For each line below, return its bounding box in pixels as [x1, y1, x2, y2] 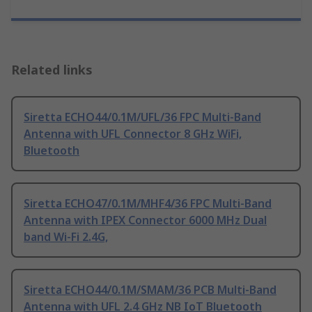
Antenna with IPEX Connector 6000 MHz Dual [24, 212, 267, 228]
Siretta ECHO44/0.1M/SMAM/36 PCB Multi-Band [24, 282, 276, 298]
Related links [11, 61, 93, 79]
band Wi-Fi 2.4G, [24, 229, 108, 245]
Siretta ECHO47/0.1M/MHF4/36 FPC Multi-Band [24, 196, 272, 212]
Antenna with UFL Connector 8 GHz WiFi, [24, 126, 242, 142]
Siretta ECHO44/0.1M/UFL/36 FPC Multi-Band [24, 109, 261, 125]
